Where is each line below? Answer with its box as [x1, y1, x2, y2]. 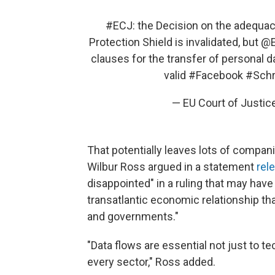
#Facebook [188, 68, 243, 82]
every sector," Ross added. [87, 255, 215, 268]
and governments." [87, 209, 179, 223]
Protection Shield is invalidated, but [89, 35, 261, 48]
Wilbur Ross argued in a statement [87, 160, 257, 173]
